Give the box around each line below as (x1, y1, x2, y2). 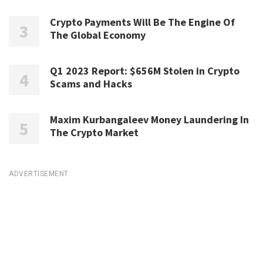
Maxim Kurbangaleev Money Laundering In (50, 113, 249, 127)
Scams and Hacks (50, 77, 132, 91)
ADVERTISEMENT (9, 170, 69, 178)
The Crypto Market (50, 126, 139, 140)
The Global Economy (50, 28, 146, 42)
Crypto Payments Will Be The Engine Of (50, 15, 235, 29)
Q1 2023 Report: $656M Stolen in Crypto (50, 64, 240, 78)
